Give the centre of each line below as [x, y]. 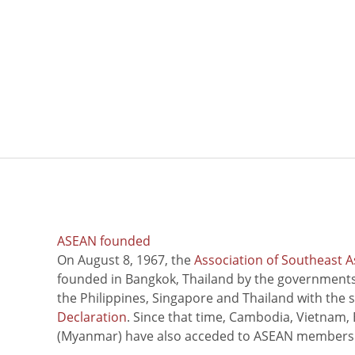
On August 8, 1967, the [126, 260]
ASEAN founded [104, 240]
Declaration [92, 317]
